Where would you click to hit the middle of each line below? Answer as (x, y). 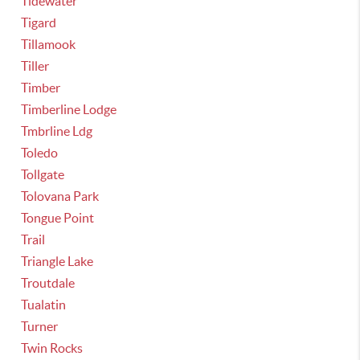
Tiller (35, 66)
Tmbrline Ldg (57, 131)
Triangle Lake (57, 261)
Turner (40, 326)
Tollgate (43, 174)
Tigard (39, 22)
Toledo (40, 153)
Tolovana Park (60, 196)
